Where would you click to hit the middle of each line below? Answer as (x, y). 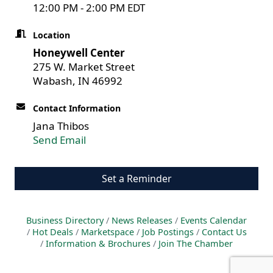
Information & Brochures (98, 243)
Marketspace (107, 232)
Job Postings (168, 232)
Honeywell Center (79, 53)
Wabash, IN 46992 (78, 81)
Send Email (59, 140)
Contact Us (224, 232)
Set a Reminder (136, 179)
